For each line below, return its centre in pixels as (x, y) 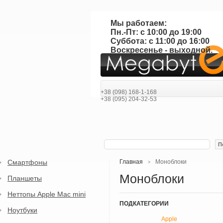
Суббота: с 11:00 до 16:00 (160, 41)
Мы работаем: (138, 23)
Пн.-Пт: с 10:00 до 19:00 (156, 32)
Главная (131, 162)
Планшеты (25, 178)
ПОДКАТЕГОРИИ (144, 204)
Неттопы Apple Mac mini (47, 194)
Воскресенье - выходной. (161, 50)
